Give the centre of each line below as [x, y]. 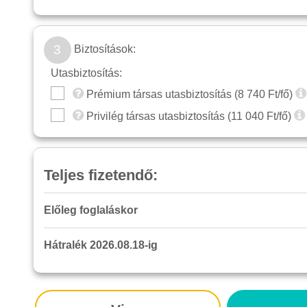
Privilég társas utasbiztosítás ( [157, 116]
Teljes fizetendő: [100, 175]
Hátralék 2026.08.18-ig [100, 245]
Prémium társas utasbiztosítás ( [160, 95]
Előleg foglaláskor [90, 210]
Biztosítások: [103, 49]
